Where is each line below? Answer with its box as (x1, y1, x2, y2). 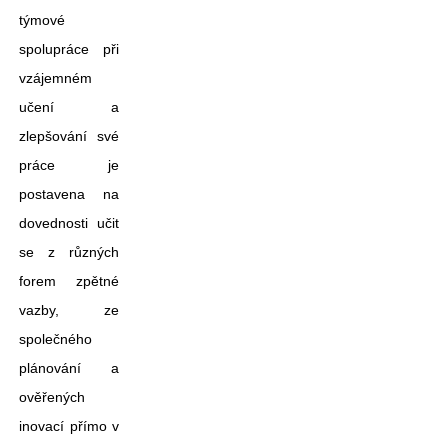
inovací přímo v (19, 418, 119, 434)
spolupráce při (19, 41, 119, 57)
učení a (19, 99, 119, 115)
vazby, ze (19, 302, 119, 318)
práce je (19, 157, 119, 173)
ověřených (19, 389, 85, 405)
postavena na (19, 186, 119, 202)
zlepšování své (19, 128, 119, 144)
